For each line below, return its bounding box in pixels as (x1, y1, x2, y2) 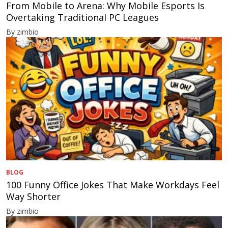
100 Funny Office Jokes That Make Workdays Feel (6, 178, 219, 191)
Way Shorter (6, 190, 61, 203)
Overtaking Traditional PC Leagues (6, 11, 161, 23)
